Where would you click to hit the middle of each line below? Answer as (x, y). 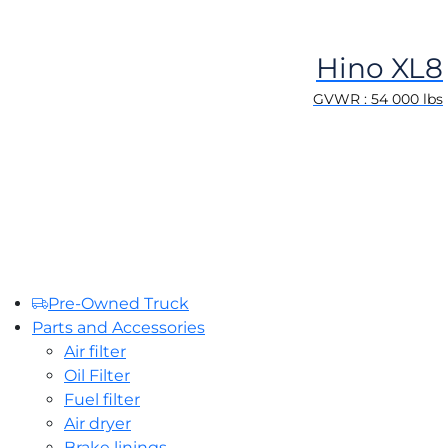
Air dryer (97, 423)
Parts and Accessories (118, 327)
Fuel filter (102, 399)
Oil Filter (97, 375)
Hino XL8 (379, 68)
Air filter (95, 351)
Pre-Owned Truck (118, 303)
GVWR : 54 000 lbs (378, 99)
